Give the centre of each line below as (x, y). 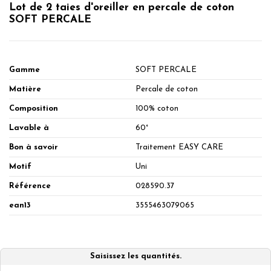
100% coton (157, 108)
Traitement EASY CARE (179, 147)
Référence (30, 186)
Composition (34, 108)
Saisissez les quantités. (135, 256)
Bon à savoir (34, 147)
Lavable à (29, 128)
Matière (25, 89)
